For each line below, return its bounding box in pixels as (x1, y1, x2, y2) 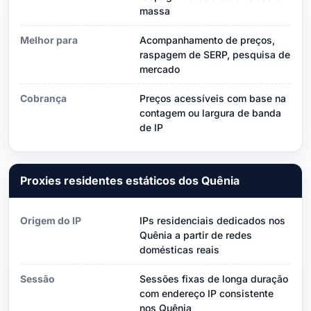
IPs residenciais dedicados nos (140, 214, 285, 226)
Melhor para (20, 33, 78, 46)
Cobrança (20, 92, 67, 104)
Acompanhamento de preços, (140, 33, 275, 46)
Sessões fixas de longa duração (140, 272, 288, 285)
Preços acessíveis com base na (140, 92, 286, 104)
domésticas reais (140, 243, 219, 255)
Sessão (20, 272, 55, 285)
